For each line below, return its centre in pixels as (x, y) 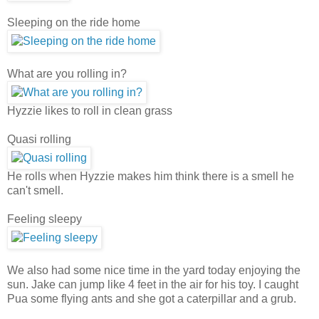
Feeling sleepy (45, 219)
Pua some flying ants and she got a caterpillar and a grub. (152, 298)
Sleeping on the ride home (74, 22)
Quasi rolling (39, 139)
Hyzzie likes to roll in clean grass (90, 110)
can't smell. (35, 190)
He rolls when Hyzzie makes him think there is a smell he (151, 176)
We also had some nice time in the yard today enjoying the (154, 270)
